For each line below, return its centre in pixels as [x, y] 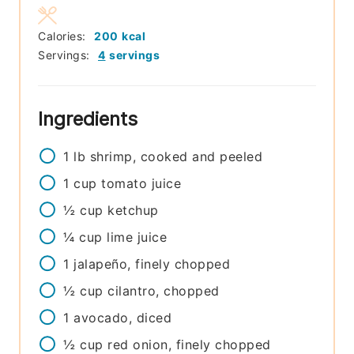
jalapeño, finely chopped [152, 264]
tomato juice [141, 184]
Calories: [64, 36]
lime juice [137, 237]
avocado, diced [123, 318]
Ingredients [91, 119]
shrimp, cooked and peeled [176, 157]
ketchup [133, 211]
